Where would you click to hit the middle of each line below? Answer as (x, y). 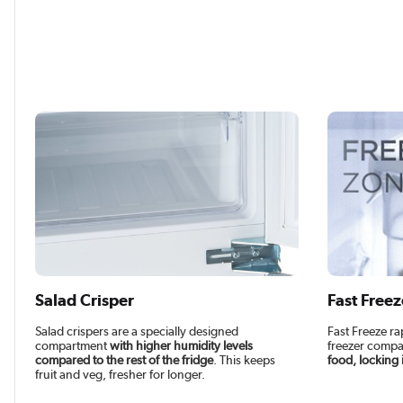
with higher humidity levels (182, 345)
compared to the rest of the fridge (125, 359)
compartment (73, 345)
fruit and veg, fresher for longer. (121, 374)
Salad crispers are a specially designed (137, 331)
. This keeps (245, 359)
